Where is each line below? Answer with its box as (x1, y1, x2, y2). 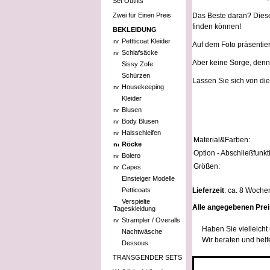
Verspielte (122, 198, 150, 205)
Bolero (122, 152, 140, 159)
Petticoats (122, 186, 151, 193)
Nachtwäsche (122, 228, 162, 235)
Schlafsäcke (122, 49, 158, 56)
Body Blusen (122, 118, 159, 125)
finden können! (192, 22, 241, 31)
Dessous (122, 239, 148, 246)
